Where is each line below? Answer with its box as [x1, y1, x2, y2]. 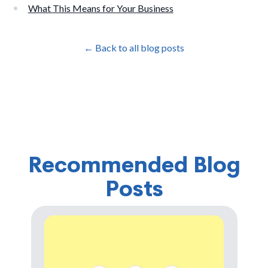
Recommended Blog [28, 151, 240, 179]
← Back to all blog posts [84, 41, 184, 53]
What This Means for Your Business [28, 2, 173, 14]
